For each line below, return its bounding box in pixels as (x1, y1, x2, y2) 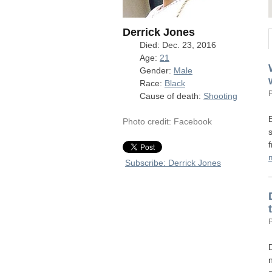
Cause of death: (140, 91, 203, 101)
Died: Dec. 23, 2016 (140, 40, 216, 50)
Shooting (203, 91, 237, 101)
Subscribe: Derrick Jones (125, 158, 221, 168)
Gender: (140, 66, 174, 75)
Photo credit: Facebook (123, 117, 212, 126)
